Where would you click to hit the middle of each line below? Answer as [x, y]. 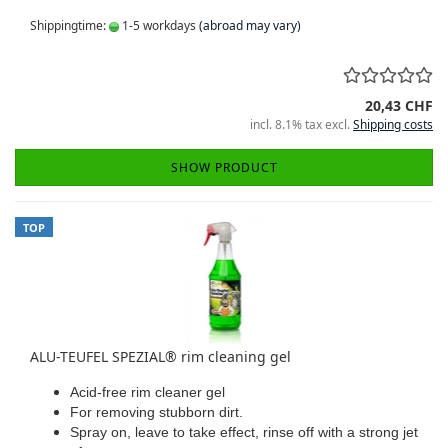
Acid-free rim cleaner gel [147, 392]
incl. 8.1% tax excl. [301, 124]
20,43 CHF [399, 105]
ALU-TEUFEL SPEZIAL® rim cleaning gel [160, 356]
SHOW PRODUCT [224, 167]
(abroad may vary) [250, 25]
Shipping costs [393, 124]
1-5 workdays [157, 25]
